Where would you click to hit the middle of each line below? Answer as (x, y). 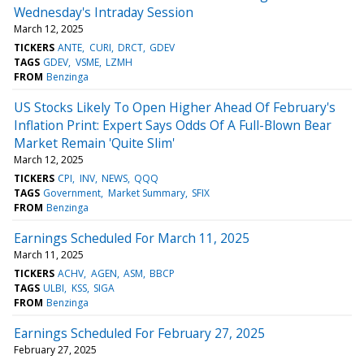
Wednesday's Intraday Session (104, 12)
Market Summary (146, 193)
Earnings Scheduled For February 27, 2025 (139, 333)
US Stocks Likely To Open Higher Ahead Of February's (175, 107)
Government (72, 193)
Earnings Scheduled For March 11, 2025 (132, 238)
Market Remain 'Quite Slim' (94, 143)
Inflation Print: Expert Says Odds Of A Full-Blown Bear (173, 125)
